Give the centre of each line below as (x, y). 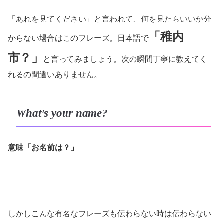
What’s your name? (62, 113)
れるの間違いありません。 (55, 75)
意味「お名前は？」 (43, 148)
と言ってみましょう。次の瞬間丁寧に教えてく (125, 59)
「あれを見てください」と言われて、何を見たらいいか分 (109, 19)
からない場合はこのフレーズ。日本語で (78, 38)
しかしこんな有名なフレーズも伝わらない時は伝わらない (109, 213)
